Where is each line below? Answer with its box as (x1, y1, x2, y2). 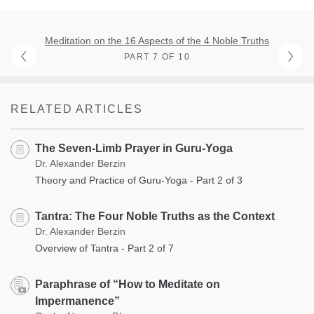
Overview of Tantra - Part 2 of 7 (35, 242, 174, 254)
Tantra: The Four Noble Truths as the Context (35, 210, 275, 222)
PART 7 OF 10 (123, 51, 191, 62)
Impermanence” (35, 294, 120, 307)
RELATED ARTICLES (11, 102, 143, 115)
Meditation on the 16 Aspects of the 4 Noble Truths (45, 34, 269, 46)
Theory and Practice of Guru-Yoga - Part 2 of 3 (35, 174, 243, 186)
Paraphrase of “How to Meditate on (35, 278, 220, 290)
